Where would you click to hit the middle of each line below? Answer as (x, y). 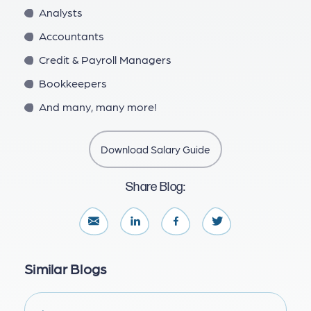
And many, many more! (98, 107)
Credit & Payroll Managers (105, 59)
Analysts (60, 12)
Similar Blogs (66, 268)
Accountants (71, 35)
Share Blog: (155, 187)
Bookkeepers (73, 83)
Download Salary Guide (155, 150)
